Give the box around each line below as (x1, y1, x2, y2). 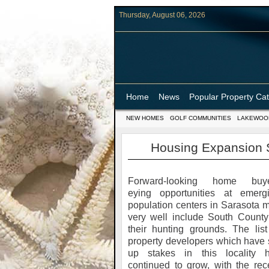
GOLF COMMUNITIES (170, 115, 231, 121)
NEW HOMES (126, 115, 164, 121)
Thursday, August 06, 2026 (119, 11, 205, 19)
